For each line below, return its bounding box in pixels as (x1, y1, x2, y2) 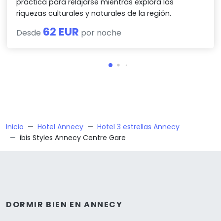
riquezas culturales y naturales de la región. (16, 8, 172, 19)
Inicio (6, 122, 24, 132)
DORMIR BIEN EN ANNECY (6, 199, 123, 211)
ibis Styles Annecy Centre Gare (20, 133, 126, 143)
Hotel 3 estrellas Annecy (97, 122, 180, 132)
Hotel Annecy (37, 122, 83, 132)
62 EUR (43, 24, 79, 40)
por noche (79, 27, 122, 39)
